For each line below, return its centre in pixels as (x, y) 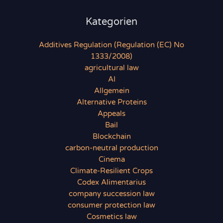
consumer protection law (111, 206)
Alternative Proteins (111, 103)
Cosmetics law (111, 217)
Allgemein (111, 91)
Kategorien (111, 22)
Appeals (111, 114)
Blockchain (111, 137)
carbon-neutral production (111, 148)
